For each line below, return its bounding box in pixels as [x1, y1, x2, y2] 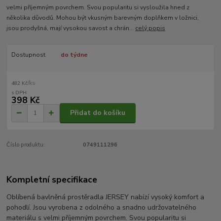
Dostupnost [11, 51, 45, 59]
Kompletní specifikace [6, 174, 98, 186]
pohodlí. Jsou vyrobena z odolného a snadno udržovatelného [6, 203, 197, 213]
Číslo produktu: [6, 141, 45, 148]
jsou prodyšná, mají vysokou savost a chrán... [6, 24, 136, 33]
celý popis [135, 24, 166, 33]
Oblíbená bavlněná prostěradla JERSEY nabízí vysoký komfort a [6, 192, 205, 202]
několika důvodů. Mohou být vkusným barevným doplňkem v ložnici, [6, 14, 199, 22]
